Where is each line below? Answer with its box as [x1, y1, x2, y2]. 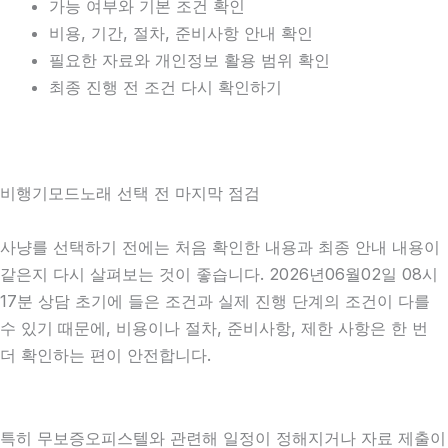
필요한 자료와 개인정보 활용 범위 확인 [49, 50, 331, 71]
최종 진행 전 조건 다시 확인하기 [49, 77, 283, 98]
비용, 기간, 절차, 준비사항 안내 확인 [49, 23, 314, 44]
